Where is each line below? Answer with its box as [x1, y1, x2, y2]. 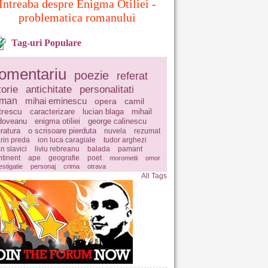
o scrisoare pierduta [28, 126, 96, 135]
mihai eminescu [25, 96, 87, 106]
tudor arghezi [103, 136, 147, 144]
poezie [74, 69, 109, 82]
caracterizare [30, 107, 75, 116]
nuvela [104, 127, 126, 135]
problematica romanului [19, 11, 136, 24]
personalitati [80, 84, 134, 95]
